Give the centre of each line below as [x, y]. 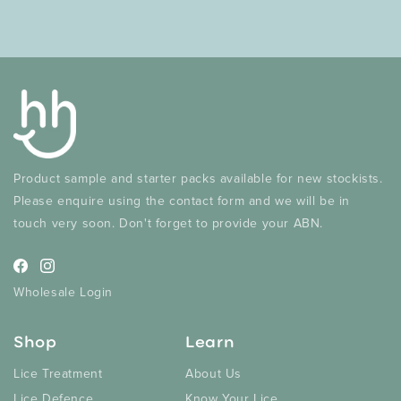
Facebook [51, 277]
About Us [214, 373]
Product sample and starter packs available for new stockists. [198, 178]
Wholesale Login [63, 292]
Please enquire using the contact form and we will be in [182, 200]
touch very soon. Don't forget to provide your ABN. [169, 223]
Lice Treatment [58, 373]
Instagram [80, 277]
